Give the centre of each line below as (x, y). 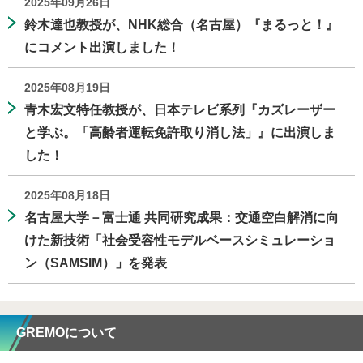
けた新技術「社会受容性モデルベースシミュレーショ (180, 241)
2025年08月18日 (67, 196)
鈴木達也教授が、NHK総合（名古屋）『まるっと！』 (181, 25)
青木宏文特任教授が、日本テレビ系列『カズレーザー (180, 110)
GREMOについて (66, 333)
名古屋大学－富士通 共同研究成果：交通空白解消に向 (181, 218)
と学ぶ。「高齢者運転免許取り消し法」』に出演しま (180, 133)
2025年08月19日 (67, 88)
